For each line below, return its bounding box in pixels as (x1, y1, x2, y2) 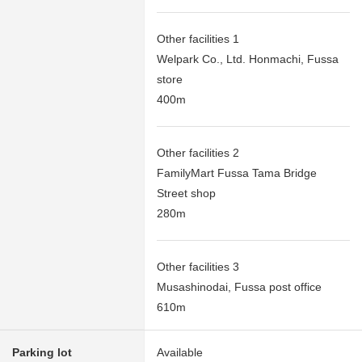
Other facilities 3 (157, 259, 239, 273)
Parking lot (12, 345, 72, 359)
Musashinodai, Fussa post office (157, 280, 322, 293)
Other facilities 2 (157, 145, 239, 159)
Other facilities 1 (157, 32, 239, 45)
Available (157, 345, 203, 359)
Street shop (157, 186, 216, 200)
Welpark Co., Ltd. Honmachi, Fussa (157, 52, 339, 65)
